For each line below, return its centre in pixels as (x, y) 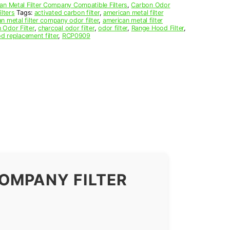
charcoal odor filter (66, 28)
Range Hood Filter (157, 28)
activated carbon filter (67, 12)
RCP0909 (76, 35)
